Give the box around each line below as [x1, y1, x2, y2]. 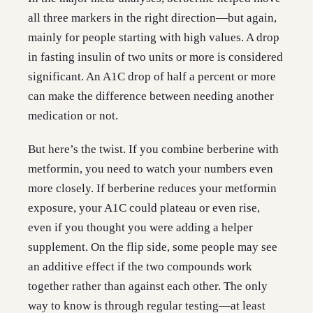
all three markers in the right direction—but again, [28, 11, 277, 25]
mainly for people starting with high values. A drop [28, 31, 279, 45]
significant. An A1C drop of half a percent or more [28, 70, 276, 84]
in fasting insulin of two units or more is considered [28, 50, 283, 64]
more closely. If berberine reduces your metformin [28, 182, 277, 196]
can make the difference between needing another [28, 89, 274, 103]
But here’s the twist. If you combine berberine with [28, 143, 279, 156]
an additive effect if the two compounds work [28, 260, 252, 274]
